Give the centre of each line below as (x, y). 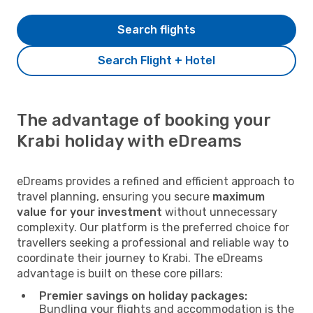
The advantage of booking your (144, 120)
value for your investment (89, 212)
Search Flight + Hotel (156, 60)
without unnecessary (220, 212)
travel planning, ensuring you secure (115, 196)
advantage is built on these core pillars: (120, 273)
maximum (239, 196)
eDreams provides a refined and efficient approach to (155, 181)
